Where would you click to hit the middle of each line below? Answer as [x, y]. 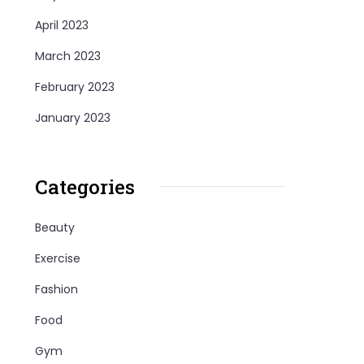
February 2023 [75, 87]
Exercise [58, 258]
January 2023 [73, 117]
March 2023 [68, 56]
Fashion [57, 289]
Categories [85, 186]
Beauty [55, 227]
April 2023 [62, 25]
